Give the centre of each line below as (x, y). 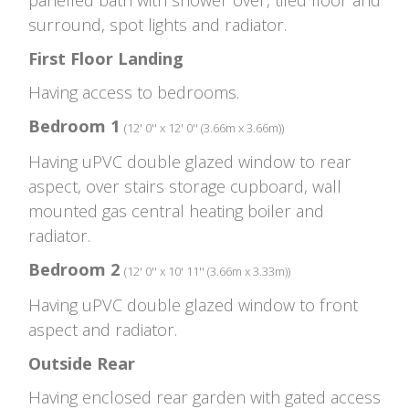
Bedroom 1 (74, 126)
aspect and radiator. (103, 329)
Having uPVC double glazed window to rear (190, 161)
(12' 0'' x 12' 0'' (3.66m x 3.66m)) (204, 127)
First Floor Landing (106, 58)
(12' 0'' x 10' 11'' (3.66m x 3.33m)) (207, 271)
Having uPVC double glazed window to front (193, 304)
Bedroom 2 (74, 269)
